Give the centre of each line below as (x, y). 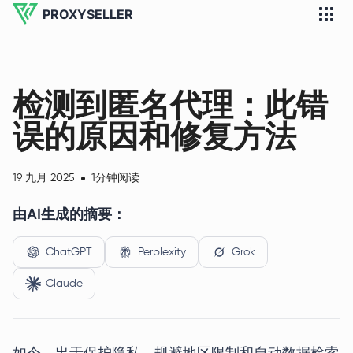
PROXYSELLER (88, 14)
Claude (64, 284)
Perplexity (162, 252)
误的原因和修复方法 (154, 136)
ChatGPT (69, 252)
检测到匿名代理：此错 (170, 104)
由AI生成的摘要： (69, 214)
